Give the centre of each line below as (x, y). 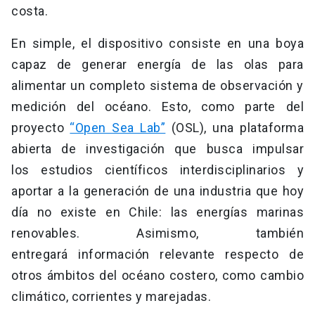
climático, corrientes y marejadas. (111, 297)
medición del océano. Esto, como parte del (157, 107)
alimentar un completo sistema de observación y (157, 86)
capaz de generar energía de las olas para (157, 65)
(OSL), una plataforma (235, 128)
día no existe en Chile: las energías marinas (157, 212)
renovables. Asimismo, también (157, 233)
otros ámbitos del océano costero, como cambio (157, 276)
